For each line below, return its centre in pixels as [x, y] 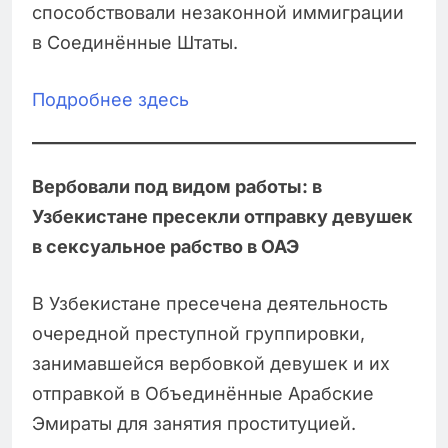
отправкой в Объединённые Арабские [203, 394]
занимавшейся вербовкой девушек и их [211, 364]
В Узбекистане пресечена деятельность [210, 304]
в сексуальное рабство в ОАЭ [165, 247]
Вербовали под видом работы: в [177, 187]
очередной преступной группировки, [198, 334]
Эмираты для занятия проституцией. [194, 424]
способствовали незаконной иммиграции [218, 13]
